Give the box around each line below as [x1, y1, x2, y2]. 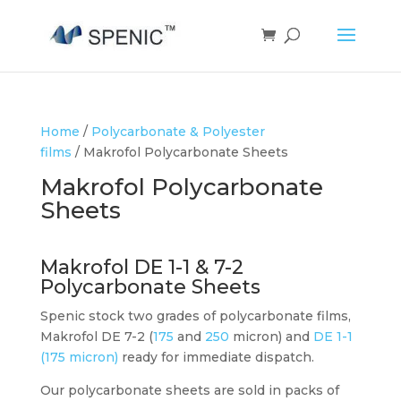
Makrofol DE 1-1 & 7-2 [39, 255, 243, 279]
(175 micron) [39, 349, 118, 365]
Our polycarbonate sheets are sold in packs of [39, 382, 339, 398]
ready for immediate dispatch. [117, 349, 314, 365]
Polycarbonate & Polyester [90, 124, 265, 140]
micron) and [228, 328, 313, 345]
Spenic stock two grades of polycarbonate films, [39, 308, 351, 324]
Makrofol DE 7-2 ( [39, 328, 153, 345]
